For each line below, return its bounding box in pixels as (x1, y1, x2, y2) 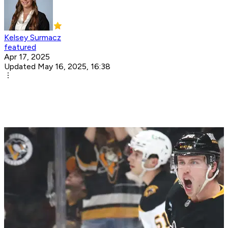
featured (4, 42, 36, 52)
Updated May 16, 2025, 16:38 (4, 62, 110, 72)
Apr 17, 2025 (4, 52, 50, 62)
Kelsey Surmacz (4, 33, 61, 43)
